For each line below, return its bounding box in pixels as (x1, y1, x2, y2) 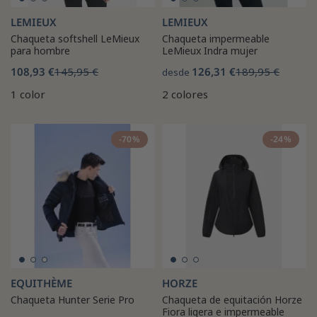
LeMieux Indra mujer (162, 43, 258, 57)
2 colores (162, 86, 208, 101)
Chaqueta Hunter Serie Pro (11, 292, 134, 306)
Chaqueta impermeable (162, 31, 270, 45)
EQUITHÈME (11, 275, 72, 290)
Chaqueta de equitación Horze (162, 292, 302, 306)
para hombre (11, 43, 70, 57)
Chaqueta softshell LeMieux (11, 31, 139, 45)
